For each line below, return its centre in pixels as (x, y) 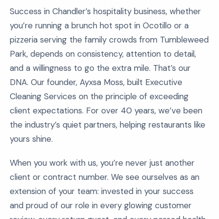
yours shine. (31, 139)
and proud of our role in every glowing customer (101, 205)
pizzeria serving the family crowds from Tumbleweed (109, 40)
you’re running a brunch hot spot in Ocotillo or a (99, 25)
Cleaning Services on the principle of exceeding (99, 96)
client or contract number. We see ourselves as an (105, 177)
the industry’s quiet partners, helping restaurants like (108, 125)
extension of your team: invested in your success (102, 191)
